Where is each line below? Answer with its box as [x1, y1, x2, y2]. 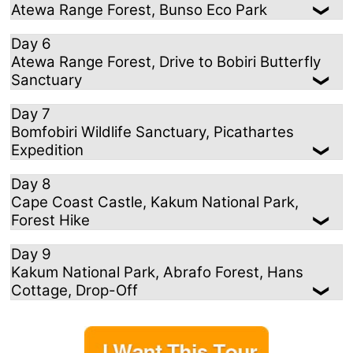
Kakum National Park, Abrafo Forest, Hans [11, 263, 303, 282]
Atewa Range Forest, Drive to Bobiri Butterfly [11, 53, 321, 72]
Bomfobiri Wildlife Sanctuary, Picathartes [11, 123, 294, 142]
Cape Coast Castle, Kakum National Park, [11, 193, 299, 212]
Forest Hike [11, 211, 90, 230]
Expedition [11, 141, 84, 160]
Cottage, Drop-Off [11, 281, 138, 300]
